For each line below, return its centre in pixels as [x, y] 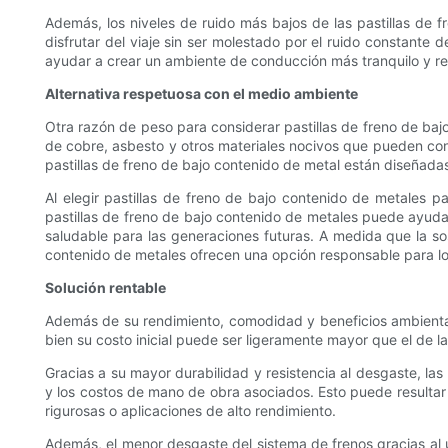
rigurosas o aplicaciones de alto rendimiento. [190, 410]
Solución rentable [105, 287]
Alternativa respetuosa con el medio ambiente [201, 93]
